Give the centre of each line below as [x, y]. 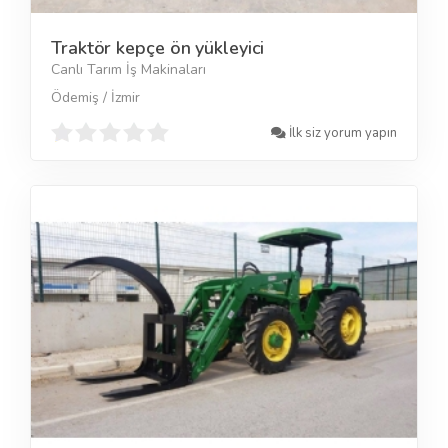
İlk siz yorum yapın [341, 132]
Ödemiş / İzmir [95, 97]
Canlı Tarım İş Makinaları [128, 69]
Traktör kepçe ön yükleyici [158, 47]
